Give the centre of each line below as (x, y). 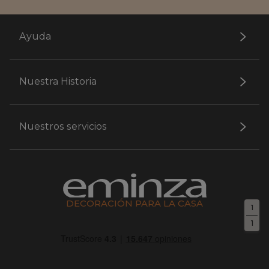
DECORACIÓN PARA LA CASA (134, 203)
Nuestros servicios (63, 126)
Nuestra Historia (58, 81)
